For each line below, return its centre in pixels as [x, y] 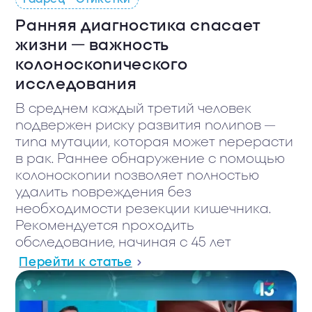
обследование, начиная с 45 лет [124, 243]
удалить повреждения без [104, 193]
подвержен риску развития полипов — [146, 126]
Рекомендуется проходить [105, 226]
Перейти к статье [76, 263]
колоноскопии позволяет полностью [138, 176]
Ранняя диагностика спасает [138, 26]
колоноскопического [102, 65]
